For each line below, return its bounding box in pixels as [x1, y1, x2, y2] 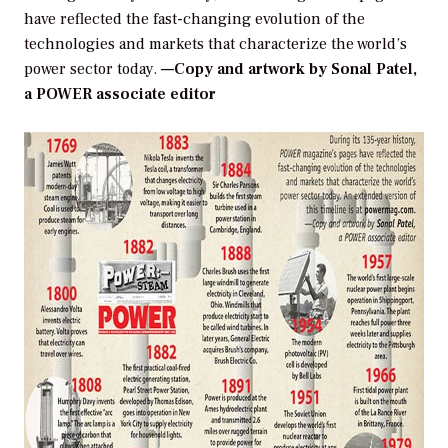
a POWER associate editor [24, 83, 216, 104]
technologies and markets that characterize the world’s [24, 33, 407, 54]
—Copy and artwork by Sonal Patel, [157, 58, 417, 79]
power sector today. [24, 58, 157, 79]
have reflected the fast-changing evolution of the [24, 8, 365, 29]
